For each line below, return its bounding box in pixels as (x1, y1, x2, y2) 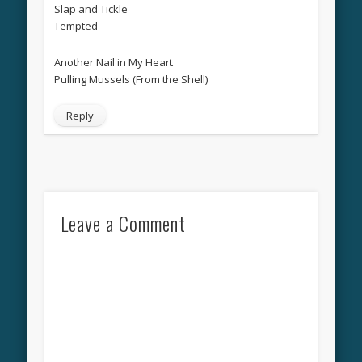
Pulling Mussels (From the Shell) (53, 71, 208, 86)
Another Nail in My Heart (53, 54, 173, 69)
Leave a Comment (60, 208, 186, 238)
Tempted (53, 18, 98, 33)
